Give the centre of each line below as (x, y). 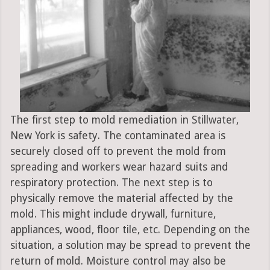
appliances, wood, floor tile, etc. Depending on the (130, 230)
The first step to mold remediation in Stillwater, (124, 120)
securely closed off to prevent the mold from (118, 152)
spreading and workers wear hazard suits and (119, 167)
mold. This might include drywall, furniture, (113, 214)
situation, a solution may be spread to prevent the (130, 246)
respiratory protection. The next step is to (111, 183)
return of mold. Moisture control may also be (118, 261)
